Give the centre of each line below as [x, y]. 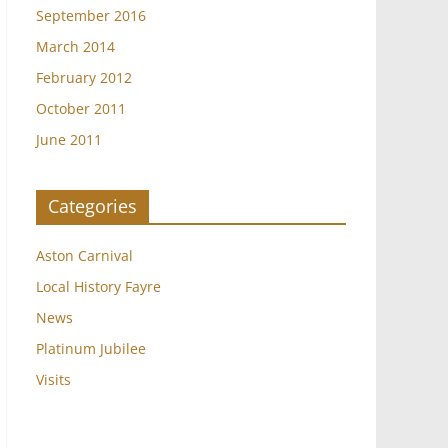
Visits [53, 380]
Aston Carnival [84, 256]
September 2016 [91, 16]
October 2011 [81, 109]
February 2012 [84, 78]
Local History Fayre [98, 287]
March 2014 [75, 47]
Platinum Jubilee [91, 349]
